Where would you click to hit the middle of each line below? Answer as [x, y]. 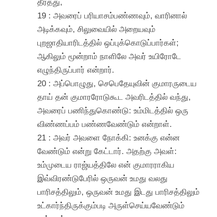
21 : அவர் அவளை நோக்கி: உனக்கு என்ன [109, 137]
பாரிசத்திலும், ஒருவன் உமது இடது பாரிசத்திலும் [119, 192]
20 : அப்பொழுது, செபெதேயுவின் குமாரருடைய [117, 83]
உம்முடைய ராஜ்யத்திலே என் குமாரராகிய [106, 164]
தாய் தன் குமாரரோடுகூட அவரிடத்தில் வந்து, [114, 97]
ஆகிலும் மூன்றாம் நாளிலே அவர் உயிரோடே [109, 56]
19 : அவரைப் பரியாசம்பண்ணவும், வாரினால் [112, 15]
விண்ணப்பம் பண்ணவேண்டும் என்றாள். [105, 124]
